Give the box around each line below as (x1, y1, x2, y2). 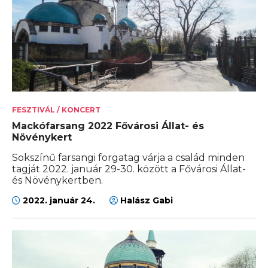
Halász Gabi (118, 195, 173, 206)
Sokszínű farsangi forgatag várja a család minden (12, 152, 245, 164)
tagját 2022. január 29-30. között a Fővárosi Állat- (12, 163, 246, 175)
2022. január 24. (20, 195, 98, 206)
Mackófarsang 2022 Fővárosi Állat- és (12, 120, 204, 132)
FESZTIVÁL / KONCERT (12, 105, 100, 115)
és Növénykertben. (12, 175, 103, 187)
